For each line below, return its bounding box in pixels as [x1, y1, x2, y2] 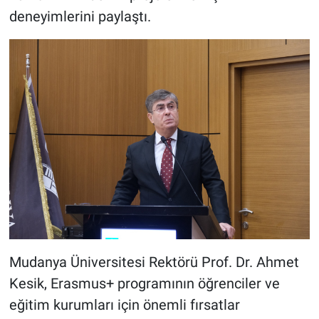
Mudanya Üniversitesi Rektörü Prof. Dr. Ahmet [9, 253, 299, 271]
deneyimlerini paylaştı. [9, 8, 151, 26]
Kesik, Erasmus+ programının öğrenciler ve [9, 275, 280, 293]
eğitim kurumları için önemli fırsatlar [9, 296, 240, 314]
